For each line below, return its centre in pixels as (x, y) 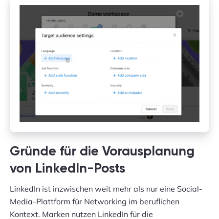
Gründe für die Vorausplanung (102, 152)
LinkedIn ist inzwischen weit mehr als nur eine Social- (106, 189)
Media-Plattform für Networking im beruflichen (95, 202)
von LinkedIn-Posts (67, 169)
